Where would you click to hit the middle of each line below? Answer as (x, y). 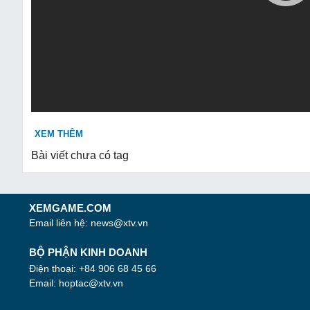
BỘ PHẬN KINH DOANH (88, 252)
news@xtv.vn (119, 223)
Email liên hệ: (60, 223)
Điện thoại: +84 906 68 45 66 (93, 268)
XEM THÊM (59, 134)
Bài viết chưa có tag (80, 155)
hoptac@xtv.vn (91, 283)
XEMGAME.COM (70, 208)
